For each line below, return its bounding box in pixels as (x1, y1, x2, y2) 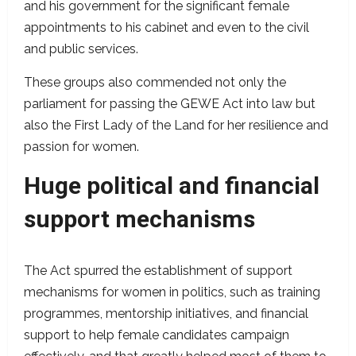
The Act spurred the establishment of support (24, 263, 292, 279)
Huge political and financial (24, 172, 319, 200)
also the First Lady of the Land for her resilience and (24, 118, 328, 133)
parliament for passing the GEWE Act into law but (24, 96, 315, 112)
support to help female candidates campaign (24, 327, 289, 343)
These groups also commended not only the (24, 75, 286, 91)
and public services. (24, 41, 138, 57)
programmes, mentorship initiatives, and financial (24, 306, 308, 322)
